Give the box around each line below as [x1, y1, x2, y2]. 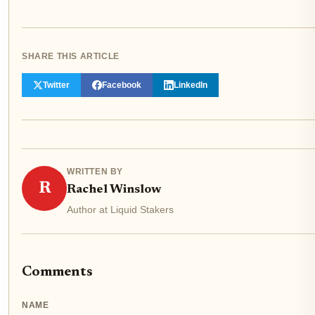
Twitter [43, 79, 70, 90]
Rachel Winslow [67, 183, 161, 196]
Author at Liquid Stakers [67, 203, 174, 215]
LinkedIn [174, 79, 207, 90]
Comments [22, 264, 93, 279]
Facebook [102, 79, 141, 90]
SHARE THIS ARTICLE [22, 51, 120, 61]
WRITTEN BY [67, 166, 123, 176]
